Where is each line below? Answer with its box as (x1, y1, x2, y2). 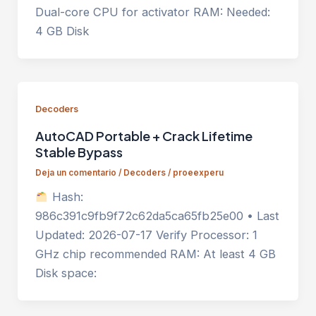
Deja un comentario (35, 168, 116, 178)
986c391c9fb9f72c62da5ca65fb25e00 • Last (35, 209, 279, 224)
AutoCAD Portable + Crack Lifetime (35, 127, 253, 144)
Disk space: (35, 266, 97, 281)
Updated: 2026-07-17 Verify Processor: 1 (35, 228, 257, 243)
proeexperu (172, 168, 224, 178)
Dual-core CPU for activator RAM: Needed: (35, 5, 270, 20)
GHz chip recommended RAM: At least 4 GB (35, 247, 276, 262)
